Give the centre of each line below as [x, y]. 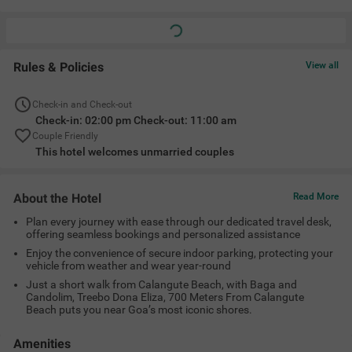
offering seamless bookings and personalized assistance [163, 235]
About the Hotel [57, 199]
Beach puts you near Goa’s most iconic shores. [139, 310]
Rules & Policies [59, 68]
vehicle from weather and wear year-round [128, 266]
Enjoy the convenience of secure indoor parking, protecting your [180, 253]
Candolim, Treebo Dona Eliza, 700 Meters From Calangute [165, 297]
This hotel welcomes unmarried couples [135, 152]
